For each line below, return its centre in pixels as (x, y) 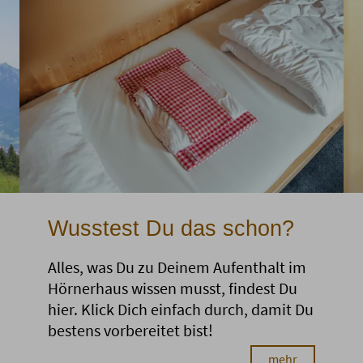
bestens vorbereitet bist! (130, 331)
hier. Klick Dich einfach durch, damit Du (181, 310)
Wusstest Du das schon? (171, 229)
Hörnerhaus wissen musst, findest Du (173, 288)
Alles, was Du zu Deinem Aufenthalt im (177, 267)
